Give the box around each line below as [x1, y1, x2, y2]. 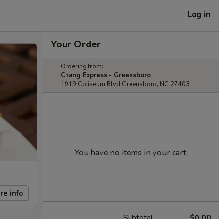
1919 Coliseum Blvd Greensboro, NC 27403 [61, 80, 190, 88]
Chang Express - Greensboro [61, 71, 151, 80]
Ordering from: [61, 62, 103, 71]
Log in [187, 8, 211, 20]
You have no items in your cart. [74, 147, 188, 158]
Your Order [51, 38, 101, 51]
